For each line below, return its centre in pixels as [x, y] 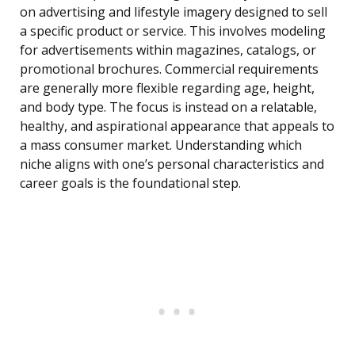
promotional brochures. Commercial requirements [169, 69]
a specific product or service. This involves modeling [173, 31]
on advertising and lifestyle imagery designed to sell [174, 12]
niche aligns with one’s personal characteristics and [172, 164]
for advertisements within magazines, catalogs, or [168, 50]
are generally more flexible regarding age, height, [167, 88]
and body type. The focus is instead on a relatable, [168, 107]
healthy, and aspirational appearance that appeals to [177, 126]
